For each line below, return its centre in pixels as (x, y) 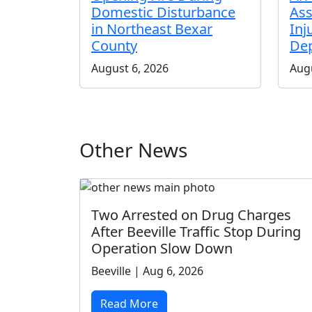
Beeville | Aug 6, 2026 (147, 271)
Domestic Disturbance (163, 12)
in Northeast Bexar (152, 29)
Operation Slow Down (162, 248)
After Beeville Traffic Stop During (196, 231)
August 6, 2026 (130, 68)
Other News (133, 149)
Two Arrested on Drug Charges (191, 214)
